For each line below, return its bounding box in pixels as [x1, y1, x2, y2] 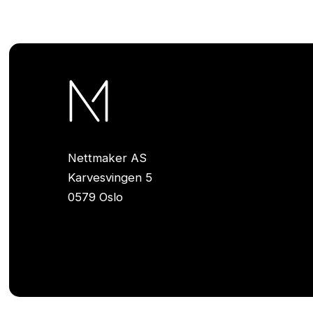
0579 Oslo [68, 189, 124, 204]
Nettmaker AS [68, 150, 147, 165]
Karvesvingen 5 [68, 170, 153, 184]
